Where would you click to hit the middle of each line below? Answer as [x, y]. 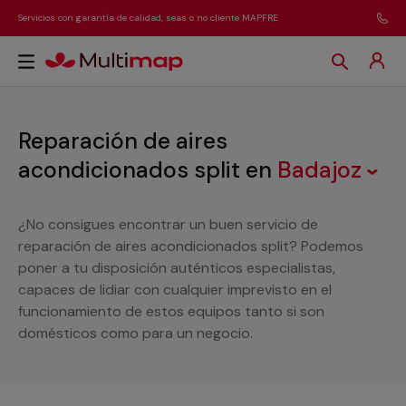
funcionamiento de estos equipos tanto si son [171, 311]
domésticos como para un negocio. [135, 333]
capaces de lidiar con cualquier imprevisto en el [175, 290]
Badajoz [322, 170]
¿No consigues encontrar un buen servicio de [168, 224]
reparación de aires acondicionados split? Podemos [191, 246]
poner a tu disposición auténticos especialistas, [177, 268]
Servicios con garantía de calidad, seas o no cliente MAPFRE [148, 18]
